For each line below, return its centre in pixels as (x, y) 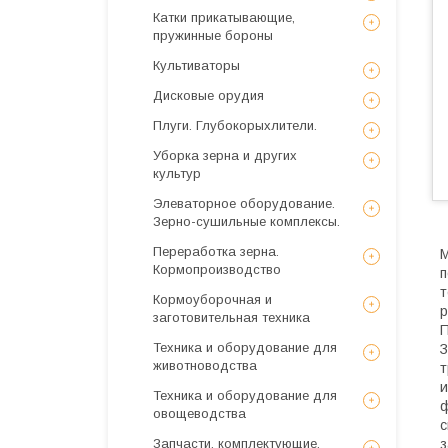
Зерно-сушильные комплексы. (246, 221)
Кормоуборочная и (212, 299)
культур (177, 173)
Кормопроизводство (217, 269)
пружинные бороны (213, 35)
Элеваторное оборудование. (244, 203)
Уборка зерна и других (225, 155)
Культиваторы (196, 65)
